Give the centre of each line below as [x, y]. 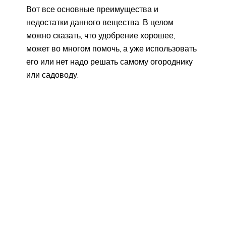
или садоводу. [52, 75]
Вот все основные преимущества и [92, 9]
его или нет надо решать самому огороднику [109, 62]
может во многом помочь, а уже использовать [111, 49]
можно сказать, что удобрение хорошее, [101, 36]
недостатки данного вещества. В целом [100, 22]
